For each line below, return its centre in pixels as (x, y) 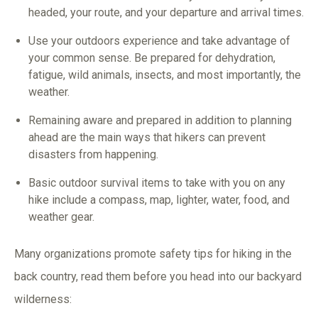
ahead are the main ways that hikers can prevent (147, 137)
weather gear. (61, 216)
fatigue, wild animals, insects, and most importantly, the (165, 75)
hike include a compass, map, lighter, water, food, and (159, 199)
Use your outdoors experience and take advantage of (159, 40)
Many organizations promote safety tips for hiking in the (153, 253)
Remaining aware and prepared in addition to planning (160, 120)
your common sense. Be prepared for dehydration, (152, 57)
